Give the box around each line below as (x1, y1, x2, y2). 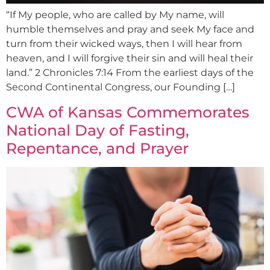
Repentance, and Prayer (6, 139, 189, 158)
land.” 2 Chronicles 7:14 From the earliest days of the (6, 67, 254, 78)
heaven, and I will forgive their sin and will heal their (6, 52, 253, 64)
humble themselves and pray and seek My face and (6, 24, 254, 35)
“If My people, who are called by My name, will (6, 9, 224, 20)
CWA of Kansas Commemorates (6, 103, 250, 122)
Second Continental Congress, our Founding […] (6, 81, 235, 93)
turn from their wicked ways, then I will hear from (6, 38, 242, 49)
